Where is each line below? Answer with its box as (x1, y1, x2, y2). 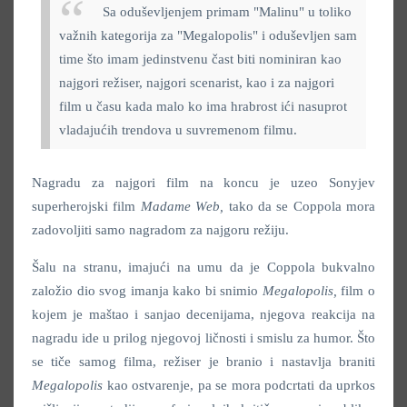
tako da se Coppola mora (228, 199, 375, 214)
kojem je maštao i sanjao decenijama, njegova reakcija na (32, 307, 375, 323)
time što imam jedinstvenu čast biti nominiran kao (59, 52, 342, 67)
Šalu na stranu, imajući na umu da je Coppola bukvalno (32, 260, 375, 275)
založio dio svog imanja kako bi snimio (32, 283, 263, 299)
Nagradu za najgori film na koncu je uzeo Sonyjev (32, 175, 375, 191)
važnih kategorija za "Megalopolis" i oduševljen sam (59, 28, 357, 44)
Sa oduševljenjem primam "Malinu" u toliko (103, 5, 352, 20)
